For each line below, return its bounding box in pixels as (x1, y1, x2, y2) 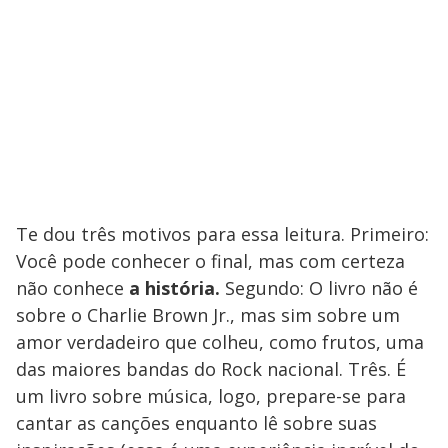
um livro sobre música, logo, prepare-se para (16, 383, 406, 408)
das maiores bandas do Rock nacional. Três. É (16, 356, 406, 381)
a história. (129, 275, 225, 300)
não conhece (16, 275, 129, 300)
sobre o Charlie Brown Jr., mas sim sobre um (16, 302, 400, 327)
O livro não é (309, 275, 418, 300)
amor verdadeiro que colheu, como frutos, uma (16, 329, 424, 354)
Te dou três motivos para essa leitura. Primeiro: (16, 221, 429, 246)
